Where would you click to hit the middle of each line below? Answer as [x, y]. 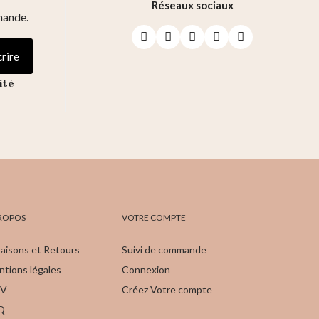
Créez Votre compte [167, 290]
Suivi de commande [164, 250]
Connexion [146, 270]
